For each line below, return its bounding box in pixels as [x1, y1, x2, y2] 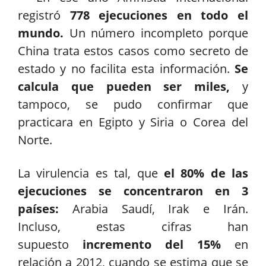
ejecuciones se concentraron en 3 [18, 182, 248, 199]
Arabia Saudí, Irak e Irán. [59, 200, 248, 217]
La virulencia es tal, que [18, 164, 164, 181]
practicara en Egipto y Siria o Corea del [18, 114, 248, 131]
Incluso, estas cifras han [18, 218, 248, 235]
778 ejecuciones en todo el [61, 7, 248, 24]
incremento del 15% [69, 236, 221, 252]
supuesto [18, 236, 69, 252]
